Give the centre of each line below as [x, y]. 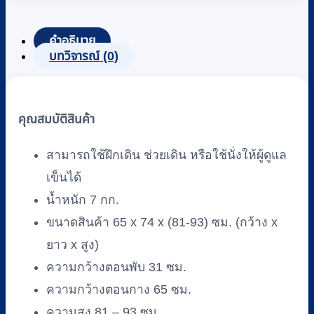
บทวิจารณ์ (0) [84, 56]
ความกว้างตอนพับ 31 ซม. [116, 267]
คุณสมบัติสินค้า [56, 120]
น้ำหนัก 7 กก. [83, 200]
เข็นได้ [64, 178]
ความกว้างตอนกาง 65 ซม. [119, 290]
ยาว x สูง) [73, 245]
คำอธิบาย [72, 41]
